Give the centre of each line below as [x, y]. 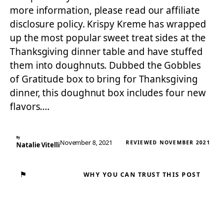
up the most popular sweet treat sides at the [108, 38]
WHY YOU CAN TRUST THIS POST [142, 174]
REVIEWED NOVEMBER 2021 [168, 142]
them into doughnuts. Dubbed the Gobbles [105, 65]
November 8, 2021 [86, 142]
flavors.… [30, 107]
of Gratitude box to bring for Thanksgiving [104, 79]
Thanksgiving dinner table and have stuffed [106, 52]
